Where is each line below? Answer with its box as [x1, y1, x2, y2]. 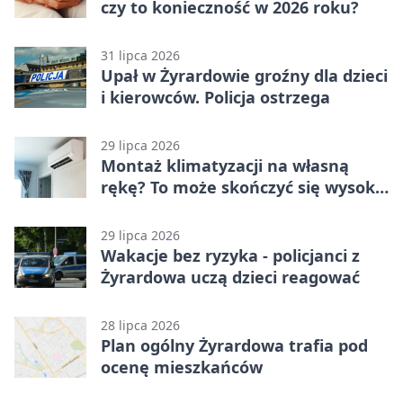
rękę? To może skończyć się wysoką [101, 175, 385, 198]
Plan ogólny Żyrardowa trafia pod [101, 334, 368, 356]
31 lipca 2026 [101, 46, 180, 64]
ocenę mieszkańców [101, 355, 263, 378]
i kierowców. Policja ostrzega [101, 85, 330, 108]
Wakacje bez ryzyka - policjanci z [101, 244, 360, 266]
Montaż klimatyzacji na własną [101, 154, 349, 176]
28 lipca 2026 [101, 316, 180, 334]
